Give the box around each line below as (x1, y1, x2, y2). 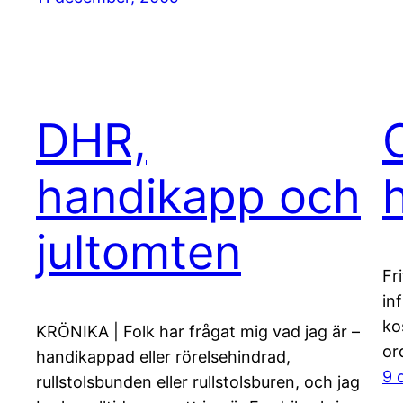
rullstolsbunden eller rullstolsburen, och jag (36, 372, 360, 392)
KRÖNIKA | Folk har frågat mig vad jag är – (36, 322, 360, 342)
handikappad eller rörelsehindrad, (36, 347, 291, 367)
